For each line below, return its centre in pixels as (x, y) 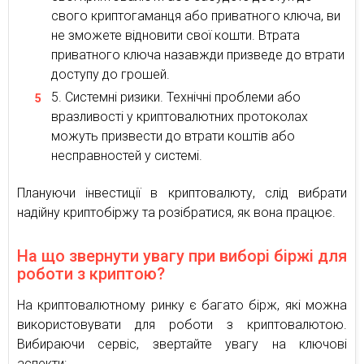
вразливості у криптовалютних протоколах (180, 116)
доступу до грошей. (110, 74)
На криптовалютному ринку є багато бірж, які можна (182, 305)
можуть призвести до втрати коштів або (173, 136)
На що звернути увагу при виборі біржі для (182, 256)
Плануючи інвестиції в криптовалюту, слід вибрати (182, 193)
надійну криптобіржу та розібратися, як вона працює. (176, 212)
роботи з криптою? (91, 273)
